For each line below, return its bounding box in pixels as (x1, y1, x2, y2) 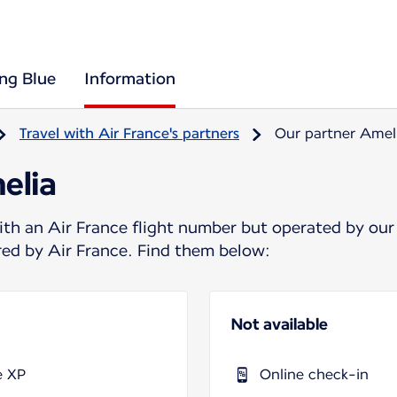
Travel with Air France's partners (19, 125, 239, 142)
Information (84, 69, 175, 88)
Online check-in (260, 365, 369, 383)
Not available (231, 314, 328, 333)
